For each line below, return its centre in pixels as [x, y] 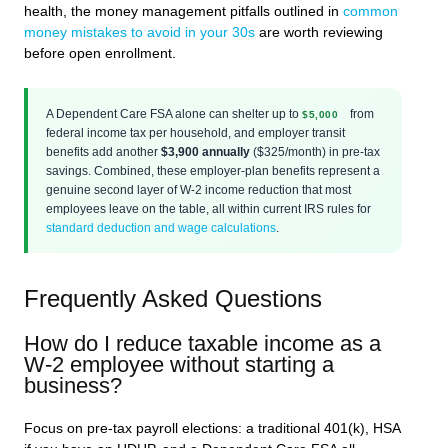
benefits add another [103, 152]
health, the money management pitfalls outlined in [183, 12]
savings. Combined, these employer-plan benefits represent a [213, 171]
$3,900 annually [205, 152]
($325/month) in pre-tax [315, 152]
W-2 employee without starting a [179, 365]
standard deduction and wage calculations [161, 228]
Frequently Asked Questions [173, 299]
